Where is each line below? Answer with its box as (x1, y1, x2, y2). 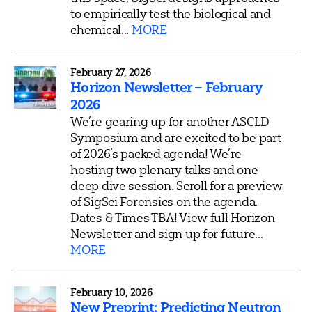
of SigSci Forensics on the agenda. (70, 193, 258, 210)
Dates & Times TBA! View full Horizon (70, 209, 275, 226)
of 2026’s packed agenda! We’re (70, 145, 242, 162)
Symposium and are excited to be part (70, 129, 281, 146)
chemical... (70, 21, 132, 38)
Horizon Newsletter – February (70, 78, 263, 95)
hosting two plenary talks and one (70, 161, 258, 178)
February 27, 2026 (70, 65, 151, 79)
